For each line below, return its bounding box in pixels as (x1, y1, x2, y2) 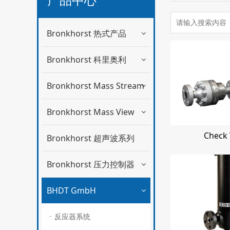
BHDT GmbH (47, 184, 96, 196)
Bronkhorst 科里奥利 (47, 53, 126, 65)
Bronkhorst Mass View (47, 106, 135, 118)
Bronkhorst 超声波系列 (47, 132, 135, 144)
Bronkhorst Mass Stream (47, 80, 144, 91)
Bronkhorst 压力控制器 (47, 158, 135, 170)
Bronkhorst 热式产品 (47, 27, 126, 39)
